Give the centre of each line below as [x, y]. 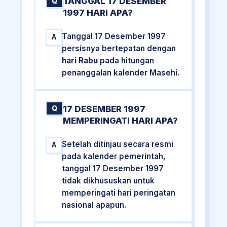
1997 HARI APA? [98, 13]
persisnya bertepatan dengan [119, 49]
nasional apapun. [94, 205]
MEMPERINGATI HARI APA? [121, 120]
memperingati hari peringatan [119, 193]
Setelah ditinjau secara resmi [118, 144]
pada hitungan [126, 61]
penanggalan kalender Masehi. [121, 73]
